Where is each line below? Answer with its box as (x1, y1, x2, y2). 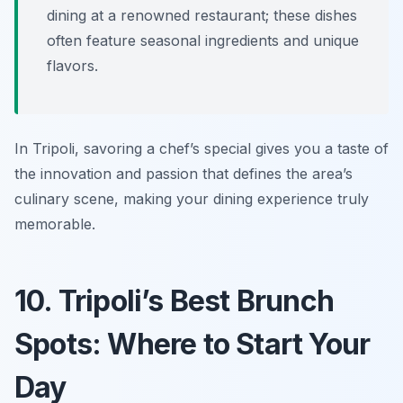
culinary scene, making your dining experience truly (14, 190, 369, 209)
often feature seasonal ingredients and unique (47, 31, 359, 50)
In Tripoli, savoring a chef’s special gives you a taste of (14, 139, 389, 158)
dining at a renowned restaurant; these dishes (47, 6, 357, 25)
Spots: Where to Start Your (14, 327, 371, 363)
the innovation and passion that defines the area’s (14, 165, 353, 184)
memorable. (14, 215, 95, 234)
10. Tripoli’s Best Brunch (14, 283, 335, 319)
